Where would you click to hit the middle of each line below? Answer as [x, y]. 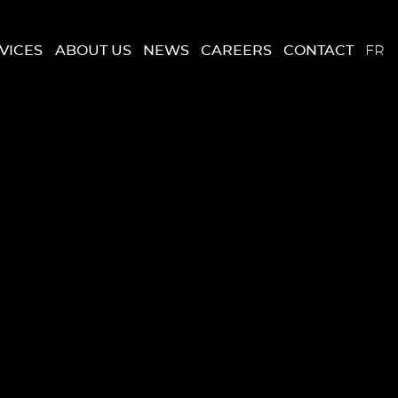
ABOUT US [93, 50]
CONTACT [318, 50]
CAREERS [236, 50]
